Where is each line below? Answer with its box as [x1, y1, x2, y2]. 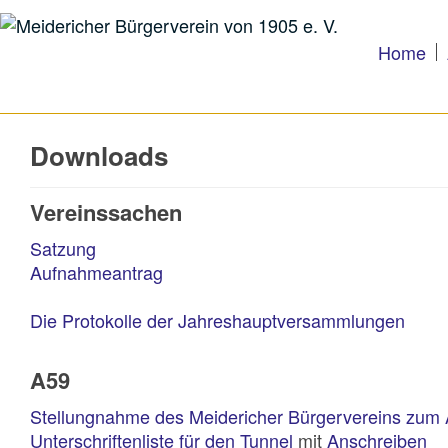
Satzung [30, 235, 96, 261]
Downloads [30, 137, 168, 174]
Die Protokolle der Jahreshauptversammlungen [30, 307, 405, 333]
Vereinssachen [30, 196, 182, 228]
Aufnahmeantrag [30, 259, 163, 285]
